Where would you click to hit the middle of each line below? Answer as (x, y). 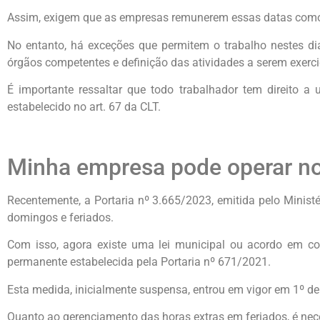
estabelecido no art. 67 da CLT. (84, 107)
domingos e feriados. (60, 217)
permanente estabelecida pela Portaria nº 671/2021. (139, 262)
